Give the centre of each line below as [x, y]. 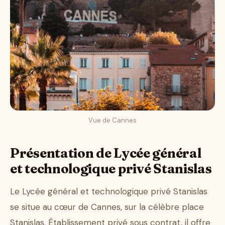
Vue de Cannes [113, 121]
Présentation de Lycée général [106, 153]
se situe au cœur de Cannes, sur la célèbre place [107, 207]
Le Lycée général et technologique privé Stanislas [109, 192]
